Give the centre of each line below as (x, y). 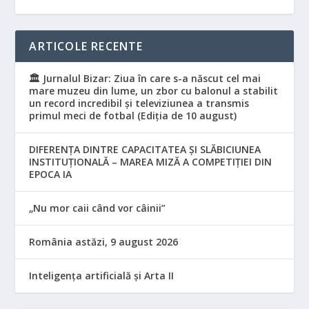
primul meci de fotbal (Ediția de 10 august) (133, 115)
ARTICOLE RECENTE (86, 46)
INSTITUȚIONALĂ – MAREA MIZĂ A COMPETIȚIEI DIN (151, 161)
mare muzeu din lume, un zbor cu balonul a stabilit (154, 90)
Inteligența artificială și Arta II (102, 275)
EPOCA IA (51, 174)
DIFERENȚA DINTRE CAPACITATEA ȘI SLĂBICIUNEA (145, 149)
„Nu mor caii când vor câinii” (98, 208)
